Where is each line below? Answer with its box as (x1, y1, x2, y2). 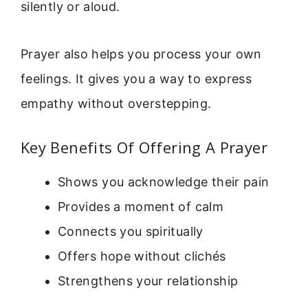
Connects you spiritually (58, 223, 203, 239)
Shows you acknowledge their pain (58, 174, 269, 189)
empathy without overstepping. (21, 96, 212, 111)
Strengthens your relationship (58, 273, 239, 288)
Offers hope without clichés (58, 248, 226, 263)
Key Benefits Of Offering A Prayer (21, 136, 267, 157)
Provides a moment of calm (58, 199, 223, 214)
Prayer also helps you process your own (21, 46, 262, 61)
